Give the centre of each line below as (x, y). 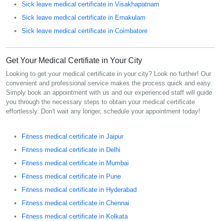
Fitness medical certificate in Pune (71, 176)
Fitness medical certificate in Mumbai (75, 163)
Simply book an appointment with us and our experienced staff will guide (109, 92)
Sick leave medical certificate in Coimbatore (85, 31)
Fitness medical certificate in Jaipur (73, 136)
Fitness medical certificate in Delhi (71, 149)
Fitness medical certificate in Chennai (75, 203)
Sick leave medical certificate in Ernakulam (84, 17)
